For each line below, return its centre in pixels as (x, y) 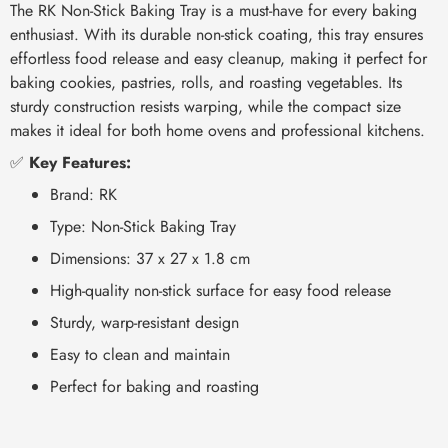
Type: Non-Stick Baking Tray (143, 226)
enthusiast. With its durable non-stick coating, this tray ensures (216, 34)
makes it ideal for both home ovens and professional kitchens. (217, 130)
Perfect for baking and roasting (154, 386)
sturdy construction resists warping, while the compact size (205, 106)
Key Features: (80, 162)
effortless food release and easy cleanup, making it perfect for (218, 58)
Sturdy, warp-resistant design (144, 322)
